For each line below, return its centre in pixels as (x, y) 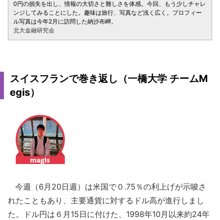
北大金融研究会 (34, 30)
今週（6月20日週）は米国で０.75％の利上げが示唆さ (107, 186)
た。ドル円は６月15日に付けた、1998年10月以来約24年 (109, 214)
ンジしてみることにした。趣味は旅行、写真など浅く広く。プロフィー (108, 12)
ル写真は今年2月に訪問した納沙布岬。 (65, 21)
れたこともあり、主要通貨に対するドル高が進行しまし (106, 200)
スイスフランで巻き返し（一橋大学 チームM (109, 78)
